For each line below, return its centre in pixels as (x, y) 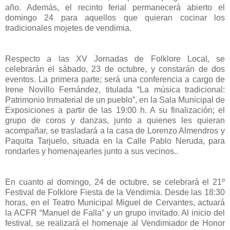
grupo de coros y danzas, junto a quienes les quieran (115, 120)
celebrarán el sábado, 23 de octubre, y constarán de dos (115, 69)
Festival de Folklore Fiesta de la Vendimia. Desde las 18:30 (115, 192)
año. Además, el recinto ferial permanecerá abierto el (115, 7)
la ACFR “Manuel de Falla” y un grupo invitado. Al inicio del (115, 213)
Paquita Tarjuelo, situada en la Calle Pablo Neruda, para (115, 141)
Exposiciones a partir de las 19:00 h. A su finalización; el (115, 110)
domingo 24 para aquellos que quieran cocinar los (115, 17)
